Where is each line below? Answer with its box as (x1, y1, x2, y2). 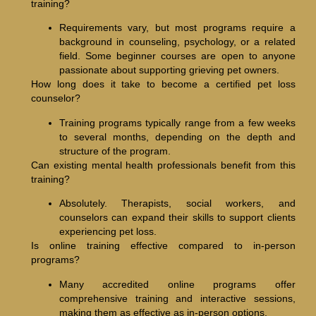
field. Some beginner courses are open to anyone (59, 50, 296, 62)
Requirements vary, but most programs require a (59, 22, 296, 34)
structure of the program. (59, 145, 171, 157)
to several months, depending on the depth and (59, 130, 296, 142)
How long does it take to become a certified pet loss (30, 78, 296, 90)
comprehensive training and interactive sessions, (59, 292, 296, 304)
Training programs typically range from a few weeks (59, 116, 296, 128)
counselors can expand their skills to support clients (59, 212, 296, 224)
